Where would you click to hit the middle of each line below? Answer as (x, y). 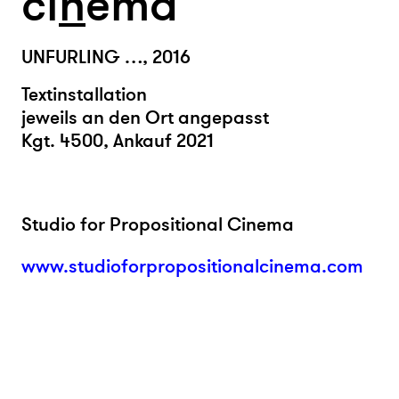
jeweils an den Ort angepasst (145, 118)
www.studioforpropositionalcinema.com (192, 267)
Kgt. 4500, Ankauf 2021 (118, 142)
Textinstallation (84, 95)
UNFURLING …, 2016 (106, 58)
